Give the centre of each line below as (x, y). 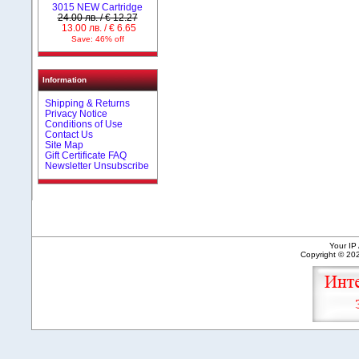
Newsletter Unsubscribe (97, 165)
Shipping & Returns (88, 103)
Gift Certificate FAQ (86, 155)
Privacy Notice (77, 113)
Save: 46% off (97, 38)
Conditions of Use (84, 124)
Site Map (65, 145)
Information (64, 80)
